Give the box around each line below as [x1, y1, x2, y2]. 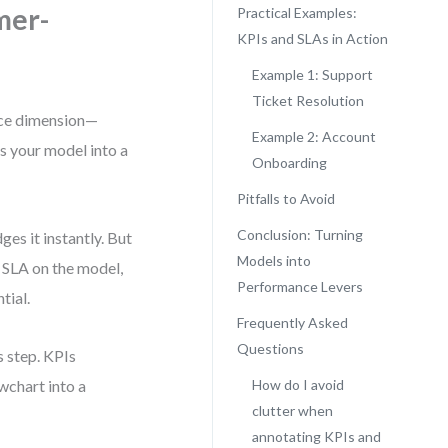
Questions [236, 340, 304, 357]
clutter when [251, 402, 333, 419]
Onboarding [251, 154, 327, 171]
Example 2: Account [251, 128, 376, 145]
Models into [236, 252, 311, 269]
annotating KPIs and [251, 428, 381, 445]
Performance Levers [236, 278, 363, 295]
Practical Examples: [236, 4, 357, 21]
